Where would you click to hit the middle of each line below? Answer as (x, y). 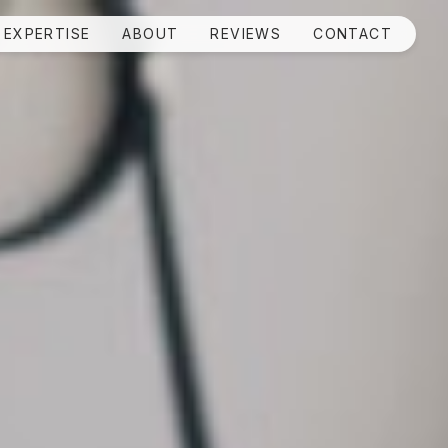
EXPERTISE (47, 33)
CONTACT (352, 33)
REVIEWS (246, 33)
